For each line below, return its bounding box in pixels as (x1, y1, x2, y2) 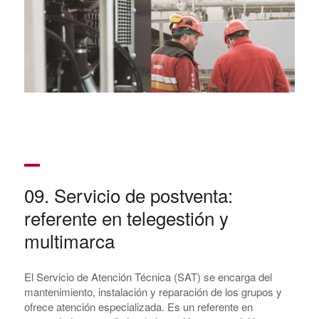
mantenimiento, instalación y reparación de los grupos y (23, 284, 282, 300)
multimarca (23, 227, 115, 254)
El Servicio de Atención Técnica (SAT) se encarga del (23, 269, 272, 285)
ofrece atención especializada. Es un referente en (23, 299, 253, 315)
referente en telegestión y (23, 204, 229, 231)
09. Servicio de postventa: (23, 182, 233, 209)
